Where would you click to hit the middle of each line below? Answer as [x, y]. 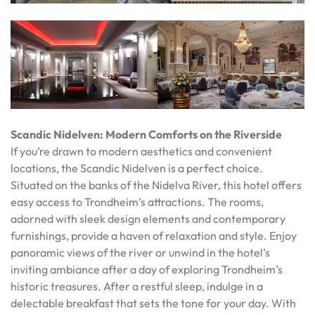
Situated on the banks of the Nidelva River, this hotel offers [156, 185]
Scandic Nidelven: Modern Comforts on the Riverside [146, 134]
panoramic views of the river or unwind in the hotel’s [140, 252]
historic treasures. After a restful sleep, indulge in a [137, 286]
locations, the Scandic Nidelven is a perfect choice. [137, 168]
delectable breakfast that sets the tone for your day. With [153, 303]
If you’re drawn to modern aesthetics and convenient [141, 151]
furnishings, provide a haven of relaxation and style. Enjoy [154, 235]
